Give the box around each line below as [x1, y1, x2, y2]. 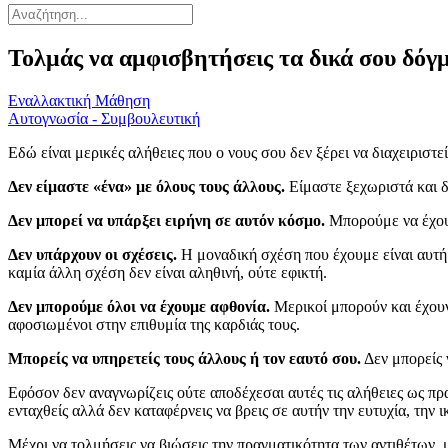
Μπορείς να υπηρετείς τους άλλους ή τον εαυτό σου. [8, 350, 361, 368]
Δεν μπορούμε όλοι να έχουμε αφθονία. [8, 298, 270, 316]
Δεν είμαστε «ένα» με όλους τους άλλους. [8, 178, 289, 196]
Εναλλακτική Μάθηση [8, 92, 150, 110]
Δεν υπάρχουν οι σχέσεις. [8, 246, 177, 264]
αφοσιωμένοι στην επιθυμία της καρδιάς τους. [8, 316, 300, 334]
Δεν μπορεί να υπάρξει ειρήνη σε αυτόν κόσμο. [8, 212, 325, 230]
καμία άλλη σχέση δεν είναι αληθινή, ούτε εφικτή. [8, 264, 327, 282]
